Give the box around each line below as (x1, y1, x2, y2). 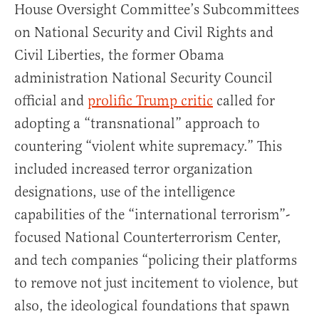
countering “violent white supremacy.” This (14, 137, 282, 156)
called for (213, 92, 275, 110)
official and (14, 92, 88, 110)
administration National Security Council (14, 69, 273, 88)
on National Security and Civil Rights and (14, 23, 273, 42)
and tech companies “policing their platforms (14, 251, 297, 270)
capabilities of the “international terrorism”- (14, 206, 290, 224)
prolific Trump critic (88, 92, 213, 110)
